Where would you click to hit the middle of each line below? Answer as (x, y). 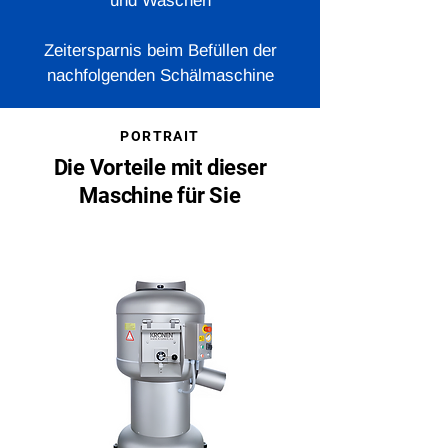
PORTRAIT (160, 136)
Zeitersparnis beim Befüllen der (160, 50)
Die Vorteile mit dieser (160, 167)
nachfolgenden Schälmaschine (160, 75)
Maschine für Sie (160, 195)
